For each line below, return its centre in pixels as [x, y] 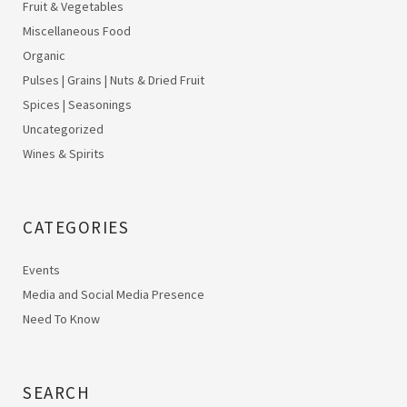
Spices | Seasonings [77, 104]
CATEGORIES [76, 227]
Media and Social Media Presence [114, 294]
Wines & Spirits [64, 153]
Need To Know [61, 318]
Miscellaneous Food [77, 30]
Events [41, 269]
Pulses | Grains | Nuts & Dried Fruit [114, 79]
